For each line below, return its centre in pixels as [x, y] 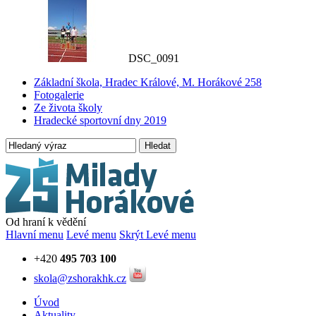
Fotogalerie [59, 95]
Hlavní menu [35, 235]
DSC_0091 [154, 59]
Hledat [158, 146]
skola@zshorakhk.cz [80, 279]
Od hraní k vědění [46, 222]
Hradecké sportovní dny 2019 [100, 121]
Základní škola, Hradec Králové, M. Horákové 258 [148, 83]
